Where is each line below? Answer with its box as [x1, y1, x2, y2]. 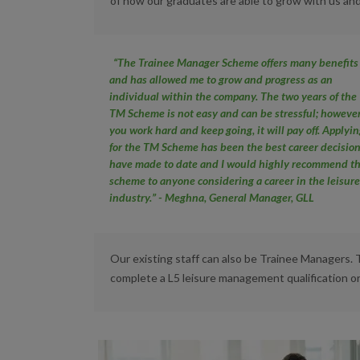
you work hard [109, 123, 181, 137]
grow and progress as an [219, 72, 333, 87]
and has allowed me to [109, 72, 219, 87]
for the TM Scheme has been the [109, 140, 266, 154]
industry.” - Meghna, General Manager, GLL [109, 190, 315, 205]
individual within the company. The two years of [109, 89, 342, 104]
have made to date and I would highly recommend [109, 157, 351, 171]
